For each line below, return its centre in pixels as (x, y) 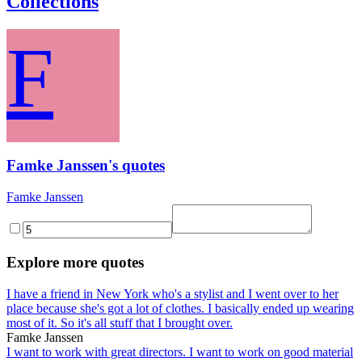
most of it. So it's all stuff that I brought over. (120, 322)
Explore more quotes (75, 262)
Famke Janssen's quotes (86, 166)
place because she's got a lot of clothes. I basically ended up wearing (180, 308)
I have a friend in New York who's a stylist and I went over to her (173, 293)
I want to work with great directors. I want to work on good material (180, 351)
